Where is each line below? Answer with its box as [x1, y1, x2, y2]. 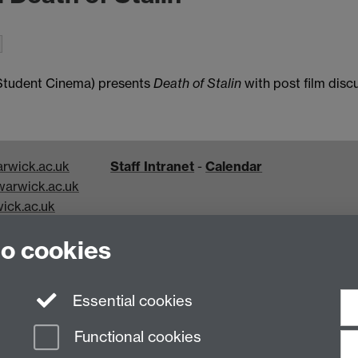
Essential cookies [72, 292, 193, 311]
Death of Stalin [153, 74, 241, 91]
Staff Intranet [110, 157, 195, 174]
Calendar [205, 157, 263, 174]
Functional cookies [70, 327, 202, 346]
